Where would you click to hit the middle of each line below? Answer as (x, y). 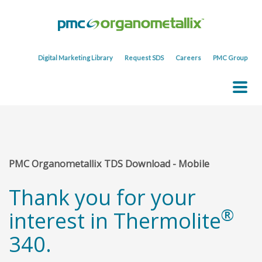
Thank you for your (102, 197)
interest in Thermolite (115, 221)
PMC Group (230, 58)
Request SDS (144, 58)
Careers (188, 58)
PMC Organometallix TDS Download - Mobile (109, 164)
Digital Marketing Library (75, 58)
